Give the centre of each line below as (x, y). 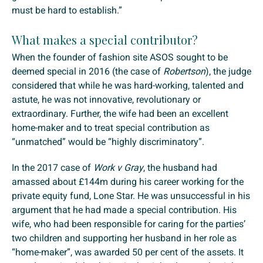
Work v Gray (118, 168)
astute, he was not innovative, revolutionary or (106, 100)
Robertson (184, 72)
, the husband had (180, 168)
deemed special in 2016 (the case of (87, 72)
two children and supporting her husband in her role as (124, 238)
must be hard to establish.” (67, 11)
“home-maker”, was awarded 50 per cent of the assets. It (128, 252)
